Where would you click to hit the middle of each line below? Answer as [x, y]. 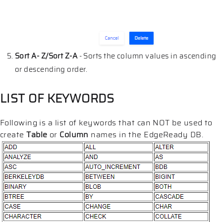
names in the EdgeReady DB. [146, 134]
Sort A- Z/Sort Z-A [46, 56]
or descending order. [51, 69]
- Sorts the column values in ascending [147, 56]
